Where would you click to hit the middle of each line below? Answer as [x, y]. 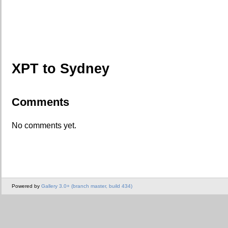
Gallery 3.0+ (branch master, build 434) [87, 186]
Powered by [26, 186]
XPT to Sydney [61, 68]
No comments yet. [44, 125]
